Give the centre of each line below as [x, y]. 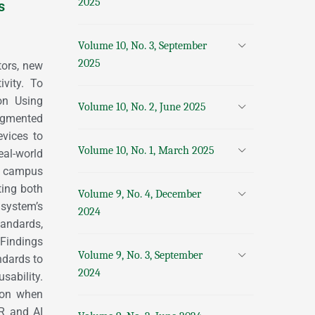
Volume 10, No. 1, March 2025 [146, 150]
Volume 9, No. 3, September [140, 255]
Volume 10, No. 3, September [142, 46]
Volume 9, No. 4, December [140, 194]
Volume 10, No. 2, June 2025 [142, 107]
